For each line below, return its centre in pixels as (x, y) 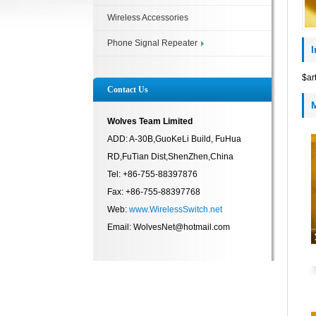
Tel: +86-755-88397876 (152, 174)
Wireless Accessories (148, 18)
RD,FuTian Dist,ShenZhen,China (170, 157)
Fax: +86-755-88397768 (154, 192)
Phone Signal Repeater (152, 43)
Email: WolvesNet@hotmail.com (169, 227)
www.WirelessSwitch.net (176, 209)
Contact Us (128, 90)
